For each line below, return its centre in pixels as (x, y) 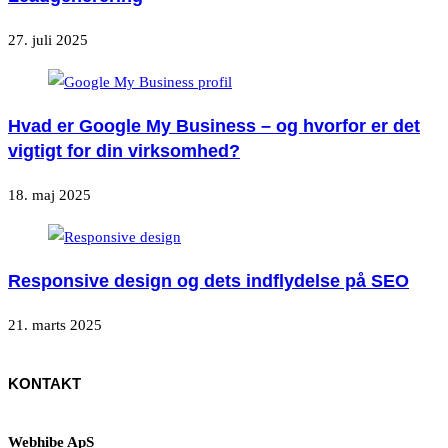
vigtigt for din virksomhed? (124, 150)
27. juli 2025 (48, 39)
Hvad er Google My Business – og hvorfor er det (214, 125)
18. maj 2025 (49, 194)
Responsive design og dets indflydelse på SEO (208, 280)
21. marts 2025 (55, 324)
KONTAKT (44, 384)
